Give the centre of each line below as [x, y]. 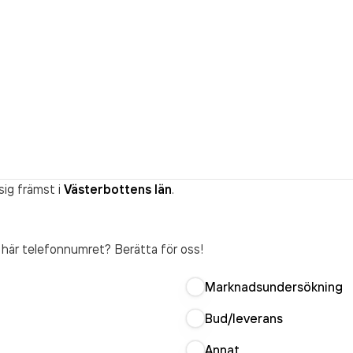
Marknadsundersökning [274, 287]
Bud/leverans [244, 318]
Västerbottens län [118, 189]
